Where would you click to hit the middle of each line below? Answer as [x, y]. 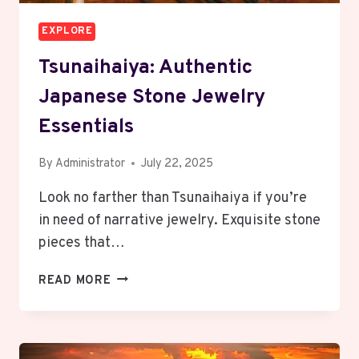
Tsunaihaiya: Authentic [145, 69]
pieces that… [82, 243]
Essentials [86, 128]
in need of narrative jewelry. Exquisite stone [179, 220]
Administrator [91, 163]
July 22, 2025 [177, 163]
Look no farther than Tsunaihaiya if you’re [173, 198]
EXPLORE [67, 31]
